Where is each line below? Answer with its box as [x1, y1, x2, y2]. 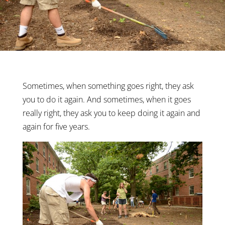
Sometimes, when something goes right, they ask [22, 80, 194, 91]
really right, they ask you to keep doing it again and [22, 107, 200, 119]
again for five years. [22, 121, 90, 132]
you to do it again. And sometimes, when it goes [22, 93, 191, 105]
